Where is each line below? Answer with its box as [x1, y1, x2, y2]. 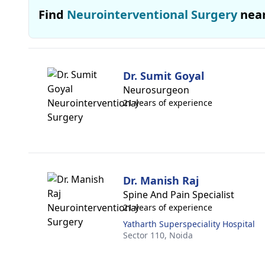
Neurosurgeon [123, 83, 189, 96]
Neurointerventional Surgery [67, 7, 237, 22]
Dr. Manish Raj [123, 173, 199, 188]
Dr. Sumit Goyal [123, 69, 204, 83]
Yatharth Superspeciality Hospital [123, 218, 255, 230]
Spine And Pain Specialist [123, 188, 234, 201]
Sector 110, [123, 230, 169, 241]
